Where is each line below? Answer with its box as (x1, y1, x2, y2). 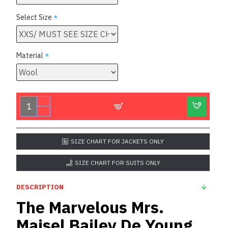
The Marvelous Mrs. (16, 196, 164, 218)
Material (16, 51, 43, 60)
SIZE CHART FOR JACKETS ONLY (71, 137, 164, 145)
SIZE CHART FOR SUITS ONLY (74, 159, 160, 166)
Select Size (16, 13, 52, 22)
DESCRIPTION (16, 183, 64, 191)
